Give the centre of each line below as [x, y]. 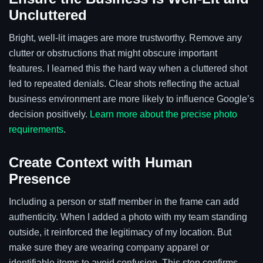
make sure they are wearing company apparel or [109, 247]
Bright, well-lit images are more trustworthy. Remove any [125, 38]
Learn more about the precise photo [163, 114]
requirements [36, 130]
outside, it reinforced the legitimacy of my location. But [120, 232]
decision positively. [49, 114]
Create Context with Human [101, 162]
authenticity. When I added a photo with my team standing [128, 217]
